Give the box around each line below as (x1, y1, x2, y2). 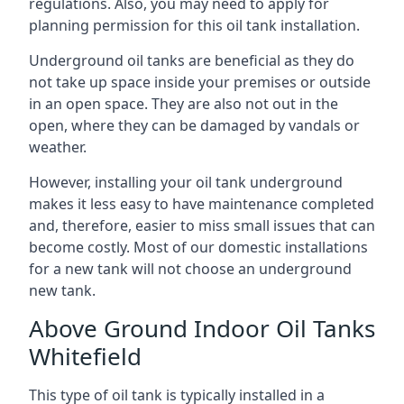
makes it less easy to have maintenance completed (29, 193, 374, 214)
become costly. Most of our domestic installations (29, 236, 368, 257)
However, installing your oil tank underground (29, 171, 343, 192)
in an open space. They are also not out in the (29, 93, 338, 114)
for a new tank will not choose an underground (29, 258, 352, 279)
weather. (29, 136, 87, 157)
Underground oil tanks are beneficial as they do (29, 50, 354, 70)
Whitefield (29, 339, 142, 372)
